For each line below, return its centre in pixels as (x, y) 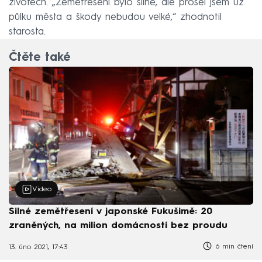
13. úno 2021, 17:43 (38, 248)
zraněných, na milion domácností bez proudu (118, 225)
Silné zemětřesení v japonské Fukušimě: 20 (111, 211)
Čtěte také (39, 58)
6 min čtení (233, 247)
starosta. (27, 32)
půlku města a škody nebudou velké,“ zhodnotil (115, 17)
